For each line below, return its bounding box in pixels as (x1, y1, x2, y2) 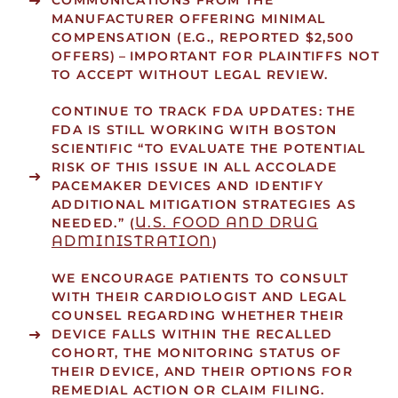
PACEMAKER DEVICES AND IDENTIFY (51, 178, 323, 195)
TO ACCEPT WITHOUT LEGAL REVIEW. (51, 67, 329, 84)
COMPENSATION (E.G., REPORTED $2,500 (51, 29, 354, 46)
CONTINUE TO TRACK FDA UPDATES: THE (51, 103, 356, 120)
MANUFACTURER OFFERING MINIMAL (51, 11, 326, 28)
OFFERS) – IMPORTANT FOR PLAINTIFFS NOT (51, 48, 380, 65)
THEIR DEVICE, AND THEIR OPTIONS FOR (51, 363, 353, 380)
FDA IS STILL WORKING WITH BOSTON (51, 122, 338, 139)
